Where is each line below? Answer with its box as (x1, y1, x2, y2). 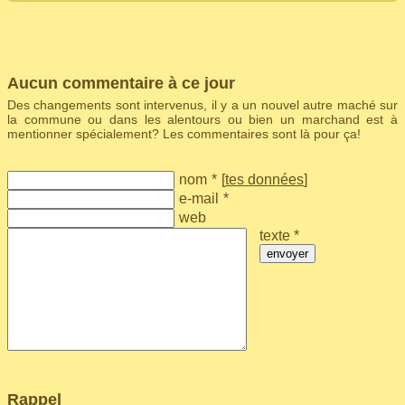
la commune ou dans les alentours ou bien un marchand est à (7, 112, 398, 127)
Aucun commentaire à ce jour (7, 74, 235, 92)
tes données (225, 172, 304, 187)
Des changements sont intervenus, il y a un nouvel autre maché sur (7, 98, 398, 112)
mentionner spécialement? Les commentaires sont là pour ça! (7, 127, 361, 141)
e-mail (179, 191, 219, 206)
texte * (259, 228, 300, 243)
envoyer (267, 247, 309, 260)
